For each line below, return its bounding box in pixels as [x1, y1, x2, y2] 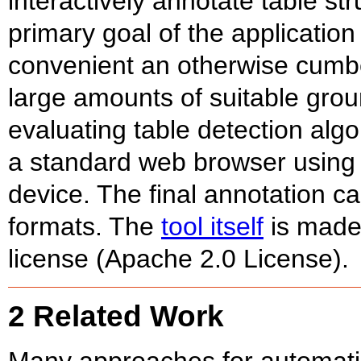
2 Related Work [8, 299, 224, 334]
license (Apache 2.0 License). [8, 244, 349, 274]
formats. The [8, 212, 161, 242]
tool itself [161, 212, 263, 242]
